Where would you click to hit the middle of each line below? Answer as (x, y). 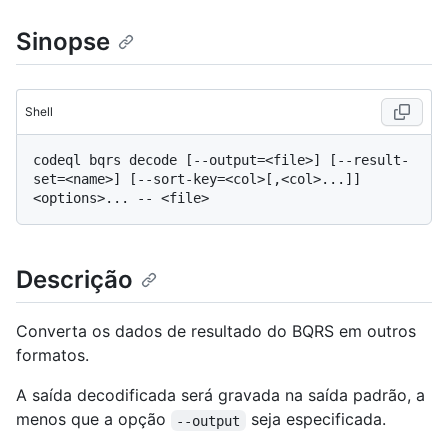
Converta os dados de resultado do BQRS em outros (216, 331)
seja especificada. (315, 419)
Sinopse (63, 41)
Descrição (74, 280)
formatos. (52, 355)
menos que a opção (93, 419)
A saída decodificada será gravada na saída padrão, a (220, 395)
